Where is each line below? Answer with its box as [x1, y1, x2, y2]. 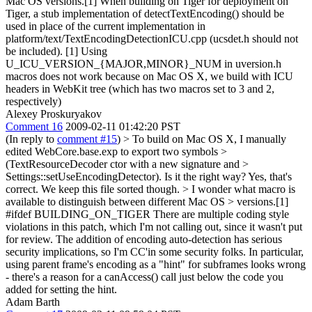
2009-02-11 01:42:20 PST [65, 120, 180, 132]
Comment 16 [6, 120, 63, 132]
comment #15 [57, 132, 117, 145]
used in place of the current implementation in [6, 19, 205, 32]
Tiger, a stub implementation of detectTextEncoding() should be [6, 7, 284, 19]
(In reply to [6, 132, 57, 145]
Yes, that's [248, 170, 292, 182]
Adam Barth [6, 295, 60, 308]
